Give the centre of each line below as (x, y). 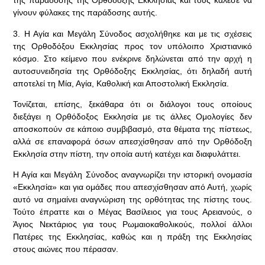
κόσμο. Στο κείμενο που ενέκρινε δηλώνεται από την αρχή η (132, 58)
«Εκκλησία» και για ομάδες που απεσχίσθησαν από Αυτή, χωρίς (132, 187)
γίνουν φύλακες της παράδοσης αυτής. (85, 13)
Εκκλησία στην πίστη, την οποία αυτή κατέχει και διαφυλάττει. (127, 154)
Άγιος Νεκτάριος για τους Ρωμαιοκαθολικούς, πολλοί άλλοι (132, 224)
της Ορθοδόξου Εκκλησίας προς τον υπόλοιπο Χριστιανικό (132, 46)
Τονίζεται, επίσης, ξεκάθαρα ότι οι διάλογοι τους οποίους (132, 104)
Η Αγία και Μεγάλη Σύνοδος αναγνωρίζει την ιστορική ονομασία (132, 175)
